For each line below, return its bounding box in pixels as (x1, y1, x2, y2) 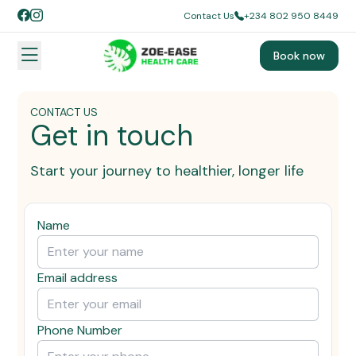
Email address (37, 269, 118, 287)
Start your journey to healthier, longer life (30, 161, 304, 181)
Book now (273, 48, 325, 64)
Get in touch (30, 117, 194, 155)
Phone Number (37, 322, 123, 339)
